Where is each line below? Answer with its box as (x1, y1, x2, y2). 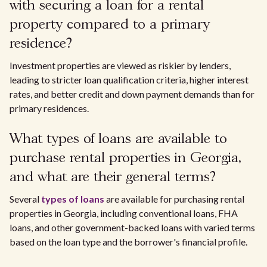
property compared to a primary (10, 18, 210, 32)
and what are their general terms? (10, 170, 216, 184)
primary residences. (10, 103, 89, 114)
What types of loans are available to (10, 132, 227, 146)
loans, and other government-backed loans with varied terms (10, 222, 255, 233)
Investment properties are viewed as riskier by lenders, (10, 60, 231, 71)
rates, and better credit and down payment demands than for (10, 88, 254, 100)
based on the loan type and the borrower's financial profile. (10, 236, 247, 247)
